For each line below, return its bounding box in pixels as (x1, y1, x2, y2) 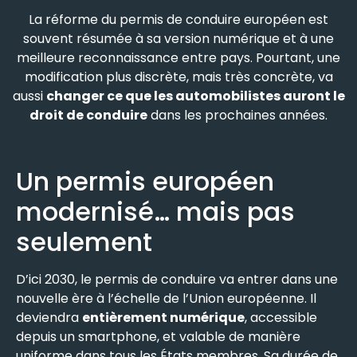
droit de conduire (29, 105, 147, 124)
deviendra (16, 308, 82, 328)
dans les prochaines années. (147, 105, 328, 124)
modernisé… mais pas (16, 194, 295, 230)
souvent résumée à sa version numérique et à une (23, 29, 334, 48)
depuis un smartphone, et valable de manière (16, 328, 300, 347)
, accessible (245, 308, 317, 328)
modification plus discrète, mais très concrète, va (24, 67, 333, 86)
